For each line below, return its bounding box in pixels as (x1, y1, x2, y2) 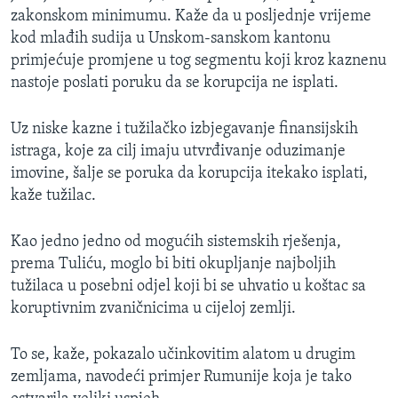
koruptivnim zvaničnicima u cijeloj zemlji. (11, 299, 296, 317)
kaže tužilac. (11, 187, 96, 204)
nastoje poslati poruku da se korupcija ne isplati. (11, 74, 338, 92)
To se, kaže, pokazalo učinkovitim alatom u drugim (11, 346, 355, 363)
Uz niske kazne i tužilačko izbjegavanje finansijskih (11, 120, 358, 138)
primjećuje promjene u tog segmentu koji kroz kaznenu (11, 52, 386, 69)
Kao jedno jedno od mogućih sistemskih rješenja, (11, 233, 341, 251)
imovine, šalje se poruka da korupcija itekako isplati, (11, 164, 368, 182)
